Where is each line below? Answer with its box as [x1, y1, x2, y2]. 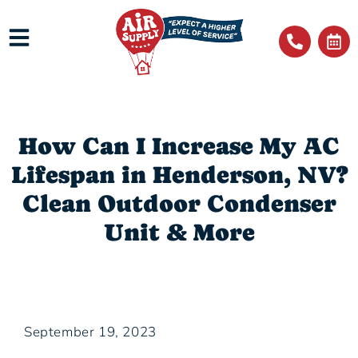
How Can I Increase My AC [18, 132, 340, 161]
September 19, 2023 [24, 323, 157, 342]
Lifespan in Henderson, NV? [10, 161, 348, 189]
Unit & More [103, 218, 255, 247]
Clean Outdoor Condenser [22, 189, 336, 218]
